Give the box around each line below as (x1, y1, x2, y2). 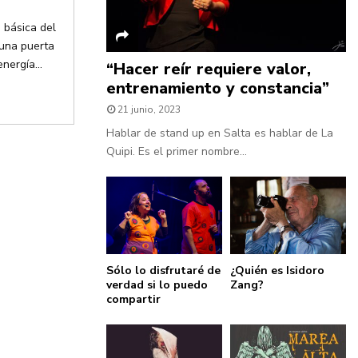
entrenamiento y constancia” (106, 78, 329, 100)
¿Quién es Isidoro (230, 263, 324, 279)
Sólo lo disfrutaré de (106, 263, 221, 279)
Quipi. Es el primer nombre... (106, 144, 247, 160)
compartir (106, 292, 161, 308)
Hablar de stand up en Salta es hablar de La (106, 125, 333, 141)
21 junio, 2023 (117, 103, 181, 117)
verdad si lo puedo (106, 277, 208, 293)
